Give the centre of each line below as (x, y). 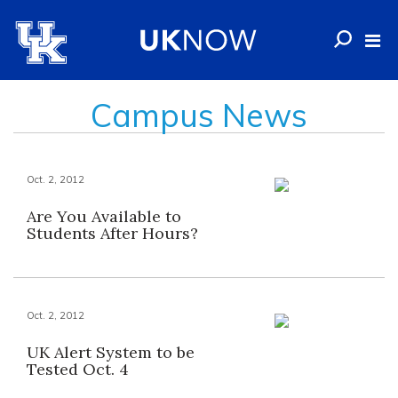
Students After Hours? (112, 233)
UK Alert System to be (111, 352)
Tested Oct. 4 (78, 369)
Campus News (199, 115)
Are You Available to (104, 216)
